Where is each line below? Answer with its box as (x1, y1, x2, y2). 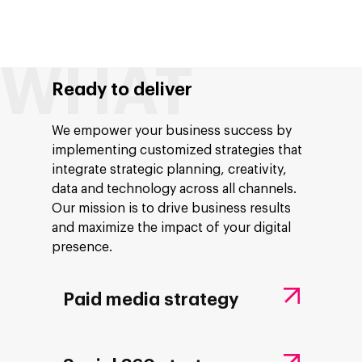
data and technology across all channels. (52, 183, 297, 196)
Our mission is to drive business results (52, 202, 292, 216)
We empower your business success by (52, 124, 293, 138)
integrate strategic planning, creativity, (52, 163, 288, 177)
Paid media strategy (62, 291, 238, 309)
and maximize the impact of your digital (52, 221, 292, 235)
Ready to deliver (52, 81, 193, 99)
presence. (52, 241, 113, 255)
